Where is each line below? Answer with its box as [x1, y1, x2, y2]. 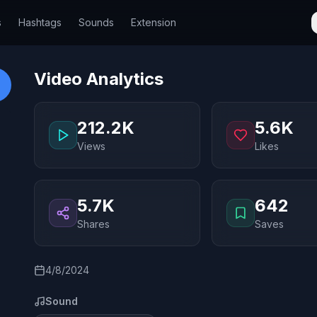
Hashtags [18, 16, 62, 28]
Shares [77, 218, 110, 230]
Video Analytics [34, 69, 163, 89]
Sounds [78, 16, 114, 28]
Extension [130, 16, 176, 28]
